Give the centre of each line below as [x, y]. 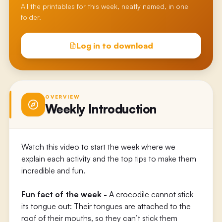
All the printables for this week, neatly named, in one [104, 6]
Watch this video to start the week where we [98, 147]
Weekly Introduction [101, 109]
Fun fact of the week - [65, 194]
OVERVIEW [62, 96]
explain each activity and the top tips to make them [109, 159]
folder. [31, 17]
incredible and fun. [53, 170]
